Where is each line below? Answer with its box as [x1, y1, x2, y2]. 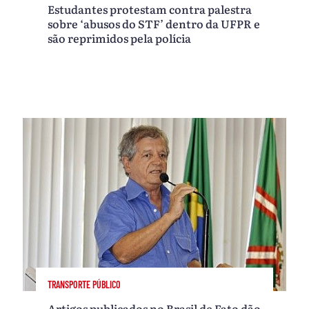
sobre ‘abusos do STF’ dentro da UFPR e [48, 14, 261, 32]
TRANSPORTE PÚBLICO [48, 279, 121, 291]
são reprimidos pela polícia [48, 29, 192, 46]
